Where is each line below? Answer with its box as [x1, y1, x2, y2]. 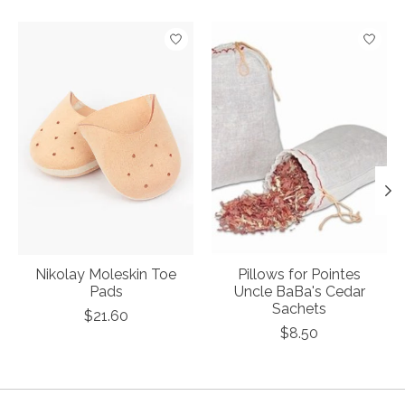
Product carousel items [18, 22, 173, 40]
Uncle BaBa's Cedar [233, 283, 365, 301]
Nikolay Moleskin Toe [35, 266, 176, 284]
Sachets [272, 300, 326, 318]
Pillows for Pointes [238, 266, 361, 284]
